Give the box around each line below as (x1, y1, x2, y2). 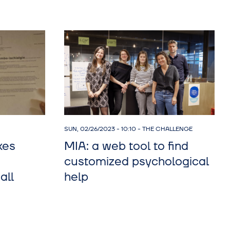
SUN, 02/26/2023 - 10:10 (64, 124, 136, 133)
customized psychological (64, 154, 209, 169)
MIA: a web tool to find (64, 138, 188, 154)
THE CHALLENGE (142, 124, 193, 133)
